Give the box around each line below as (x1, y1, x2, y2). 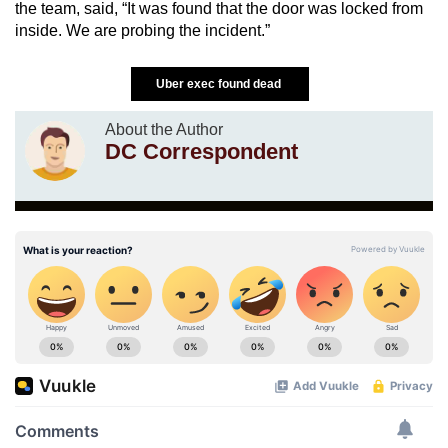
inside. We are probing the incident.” (15, 21, 270, 39)
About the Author (105, 120, 223, 138)
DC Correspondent (105, 138, 298, 164)
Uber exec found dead (156, 76, 284, 91)
